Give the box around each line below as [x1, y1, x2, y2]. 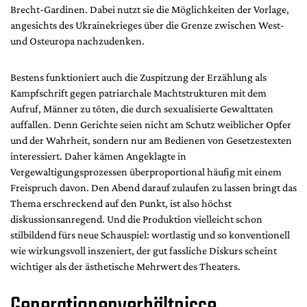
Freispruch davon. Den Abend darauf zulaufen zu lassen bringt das [10, 182, 297, 194]
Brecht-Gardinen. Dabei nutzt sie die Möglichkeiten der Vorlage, [10, 3, 289, 16]
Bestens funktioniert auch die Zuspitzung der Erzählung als [10, 71, 267, 84]
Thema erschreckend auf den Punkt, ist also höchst [10, 197, 232, 210]
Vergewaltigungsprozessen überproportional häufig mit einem [10, 166, 282, 178]
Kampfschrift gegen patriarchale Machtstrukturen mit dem [10, 87, 267, 99]
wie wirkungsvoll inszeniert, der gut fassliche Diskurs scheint [10, 245, 277, 257]
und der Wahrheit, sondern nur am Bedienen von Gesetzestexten [10, 134, 292, 147]
